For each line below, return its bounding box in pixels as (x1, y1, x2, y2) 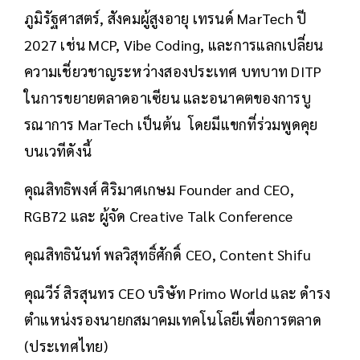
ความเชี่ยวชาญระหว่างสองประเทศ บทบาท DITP (24, 61, 322, 80)
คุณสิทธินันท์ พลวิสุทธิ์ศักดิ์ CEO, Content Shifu (24, 244, 312, 264)
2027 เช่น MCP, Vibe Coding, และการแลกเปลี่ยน (24, 35, 324, 54)
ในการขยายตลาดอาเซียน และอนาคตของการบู (24, 88, 311, 107)
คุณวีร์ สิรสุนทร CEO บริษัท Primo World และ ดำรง (24, 283, 330, 302)
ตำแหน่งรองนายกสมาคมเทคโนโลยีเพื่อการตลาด (24, 309, 321, 329)
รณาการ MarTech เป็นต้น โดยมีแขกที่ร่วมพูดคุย (24, 114, 318, 133)
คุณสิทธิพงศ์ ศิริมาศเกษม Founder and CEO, (24, 179, 294, 198)
